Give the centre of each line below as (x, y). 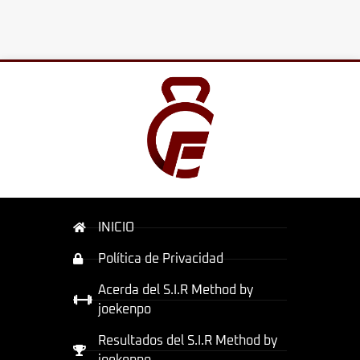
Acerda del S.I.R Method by (175, 290)
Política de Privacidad (160, 259)
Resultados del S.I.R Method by (187, 341)
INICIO (116, 228)
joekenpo (124, 310)
